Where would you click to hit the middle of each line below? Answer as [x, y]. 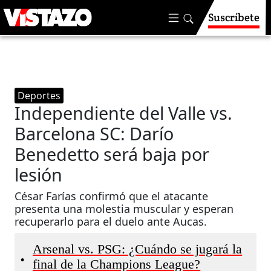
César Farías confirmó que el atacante [112, 196]
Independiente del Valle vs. [124, 113]
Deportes [39, 96]
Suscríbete [234, 17]
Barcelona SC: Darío [94, 133]
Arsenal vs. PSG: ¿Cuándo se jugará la [138, 249]
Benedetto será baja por [112, 154]
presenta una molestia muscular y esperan [124, 209]
